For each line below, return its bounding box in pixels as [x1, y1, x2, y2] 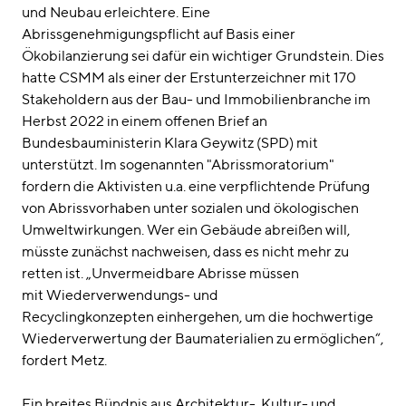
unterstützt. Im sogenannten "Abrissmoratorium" [22, 156, 334, 174]
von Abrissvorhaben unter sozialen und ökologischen [22, 199, 359, 217]
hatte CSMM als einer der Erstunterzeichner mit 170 [22, 69, 356, 87]
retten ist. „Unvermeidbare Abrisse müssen [22, 265, 299, 283]
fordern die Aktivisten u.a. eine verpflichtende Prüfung [22, 178, 370, 196]
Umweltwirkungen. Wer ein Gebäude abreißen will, [22, 221, 350, 239]
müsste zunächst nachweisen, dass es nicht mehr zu [22, 243, 349, 261]
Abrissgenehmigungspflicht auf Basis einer [22, 25, 295, 43]
